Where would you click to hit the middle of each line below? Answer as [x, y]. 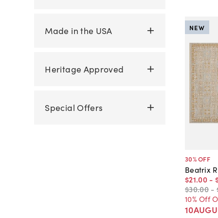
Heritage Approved [84, 69]
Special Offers [74, 108]
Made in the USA [79, 30]
